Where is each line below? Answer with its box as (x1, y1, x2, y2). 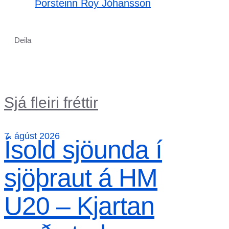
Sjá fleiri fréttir (4, 94, 98, 111)
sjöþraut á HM (4, 164, 157, 192)
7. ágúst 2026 (4, 131, 60, 141)
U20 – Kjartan (4, 192, 154, 220)
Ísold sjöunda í (4, 135, 162, 164)
